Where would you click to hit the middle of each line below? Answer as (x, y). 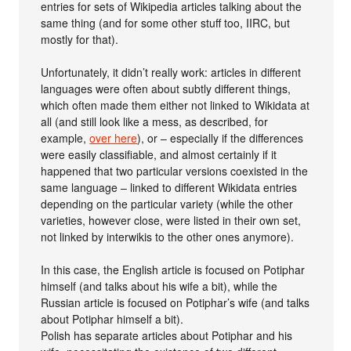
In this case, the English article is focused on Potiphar (173, 269)
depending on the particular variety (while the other (167, 203)
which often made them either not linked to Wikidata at (175, 105)
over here (114, 138)
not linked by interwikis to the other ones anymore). (168, 236)
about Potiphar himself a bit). (112, 318)
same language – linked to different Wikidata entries (169, 187)
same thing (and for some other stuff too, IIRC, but (166, 22)
